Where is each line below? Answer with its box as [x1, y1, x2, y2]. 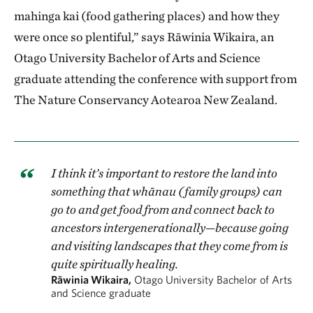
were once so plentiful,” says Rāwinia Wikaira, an [14, 29, 274, 44]
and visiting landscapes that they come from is [51, 238, 288, 253]
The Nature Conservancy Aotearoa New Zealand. [14, 92, 277, 107]
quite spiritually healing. [51, 256, 178, 271]
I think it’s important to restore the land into [51, 166, 277, 180]
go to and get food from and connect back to [51, 202, 275, 217]
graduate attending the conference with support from [14, 71, 297, 86]
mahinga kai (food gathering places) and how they [14, 8, 279, 23]
